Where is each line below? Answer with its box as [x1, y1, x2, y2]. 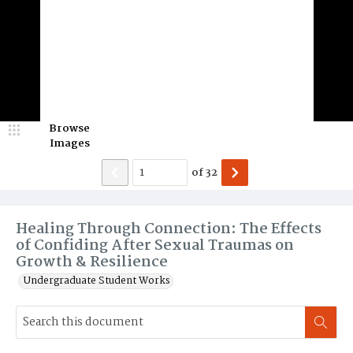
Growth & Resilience [16, 251, 168, 274]
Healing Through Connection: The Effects [16, 217, 321, 241]
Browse [49, 120, 90, 137]
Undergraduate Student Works [24, 273, 170, 289]
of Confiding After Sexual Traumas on [16, 234, 294, 258]
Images [49, 135, 90, 152]
